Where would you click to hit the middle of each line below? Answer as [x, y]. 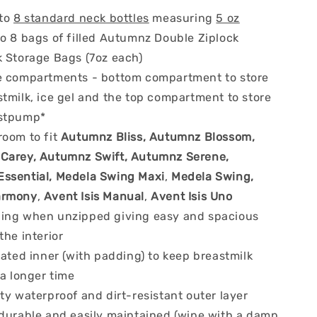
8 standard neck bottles [81, 18]
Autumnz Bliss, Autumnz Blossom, [158, 137]
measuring [183, 18]
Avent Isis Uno [192, 197]
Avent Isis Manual [94, 197]
